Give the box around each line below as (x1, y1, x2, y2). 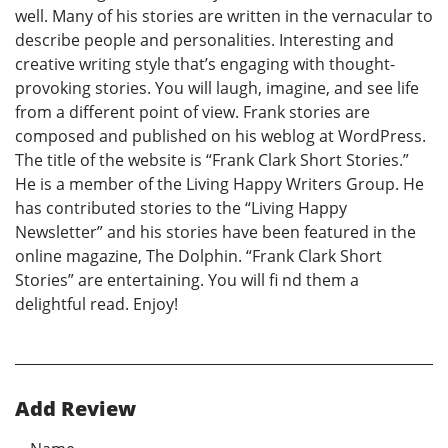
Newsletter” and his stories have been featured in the (15, 220, 416, 243)
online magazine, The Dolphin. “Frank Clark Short (15, 244, 382, 267)
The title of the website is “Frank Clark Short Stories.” (15, 148, 409, 171)
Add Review (15, 394, 136, 422)
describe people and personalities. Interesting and (15, 28, 394, 51)
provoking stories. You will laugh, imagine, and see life (15, 76, 419, 99)
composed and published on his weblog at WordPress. (15, 124, 426, 147)
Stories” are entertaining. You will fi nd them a (15, 268, 359, 291)
